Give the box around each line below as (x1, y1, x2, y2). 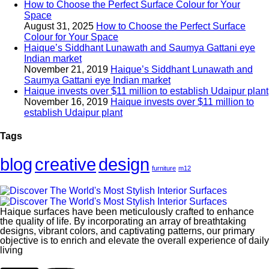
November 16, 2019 (24, 96, 108, 107)
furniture (152, 165, 176, 172)
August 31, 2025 (24, 20, 94, 31)
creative (35, 154, 96, 175)
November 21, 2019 (24, 64, 108, 74)
